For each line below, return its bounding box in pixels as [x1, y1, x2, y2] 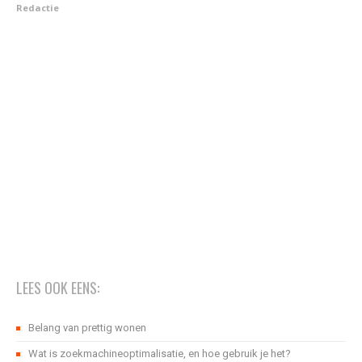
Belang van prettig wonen [28, 322, 146, 335]
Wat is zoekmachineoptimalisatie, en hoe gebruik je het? [28, 347, 291, 360]
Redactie [16, 2, 59, 15]
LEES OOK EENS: [16, 277, 99, 299]
